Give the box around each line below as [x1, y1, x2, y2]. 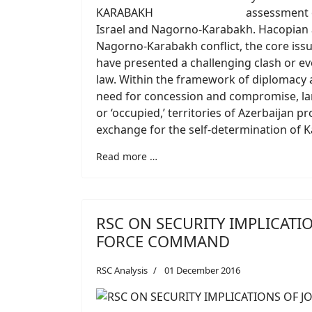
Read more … [96, 149, 157, 163]
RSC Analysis [96, 263, 148, 276]
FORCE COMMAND [96, 230, 230, 251]
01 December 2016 [164, 263, 240, 276]
